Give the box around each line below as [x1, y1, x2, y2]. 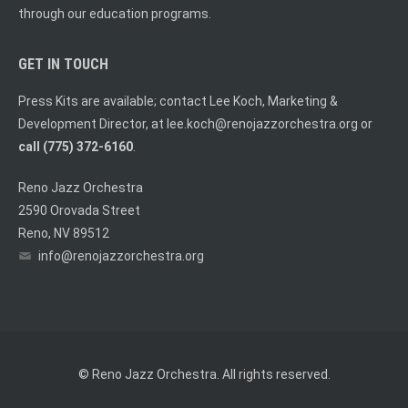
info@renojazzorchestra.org [38, 248, 204, 263]
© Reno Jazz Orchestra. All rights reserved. [77, 366, 331, 382]
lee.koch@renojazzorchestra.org [167, 116, 358, 131]
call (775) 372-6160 [18, 138, 133, 154]
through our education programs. [18, 5, 211, 21]
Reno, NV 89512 [18, 225, 109, 240]
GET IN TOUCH [18, 55, 108, 73]
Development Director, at [18, 116, 167, 131]
